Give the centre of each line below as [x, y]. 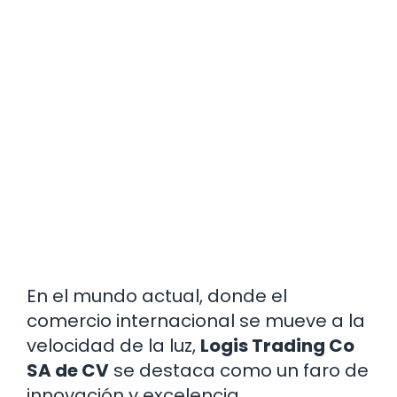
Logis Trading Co [277, 346]
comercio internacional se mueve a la [196, 321]
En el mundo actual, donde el [157, 296]
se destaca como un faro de [239, 371]
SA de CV [68, 371]
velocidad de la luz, [113, 346]
